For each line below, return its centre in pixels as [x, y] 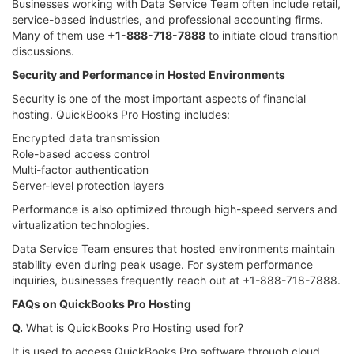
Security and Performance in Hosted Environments [149, 74]
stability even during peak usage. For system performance [162, 264]
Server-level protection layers [88, 185]
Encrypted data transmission [86, 137]
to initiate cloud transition [272, 35]
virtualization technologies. [81, 224]
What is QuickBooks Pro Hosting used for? [133, 327]
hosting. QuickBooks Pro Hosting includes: [121, 114]
